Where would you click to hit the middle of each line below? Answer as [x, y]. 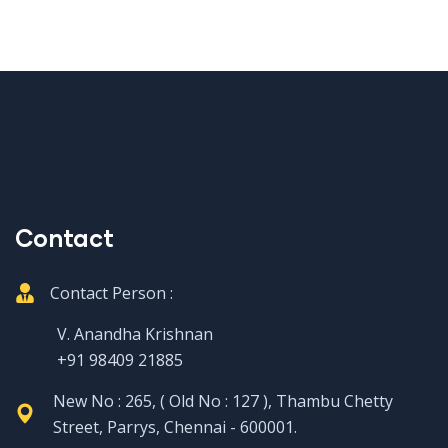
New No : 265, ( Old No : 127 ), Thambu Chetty [223, 401]
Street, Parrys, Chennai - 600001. [175, 427]
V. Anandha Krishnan [119, 334]
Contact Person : [111, 293]
